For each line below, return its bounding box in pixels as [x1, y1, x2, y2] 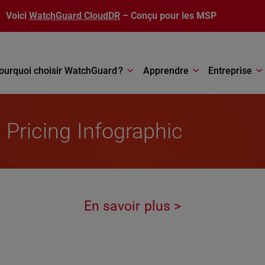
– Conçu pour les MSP [120, 10, 217, 21]
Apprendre [143, 64, 189, 76]
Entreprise [208, 64, 253, 76]
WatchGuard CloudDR [28, 10, 121, 21]
